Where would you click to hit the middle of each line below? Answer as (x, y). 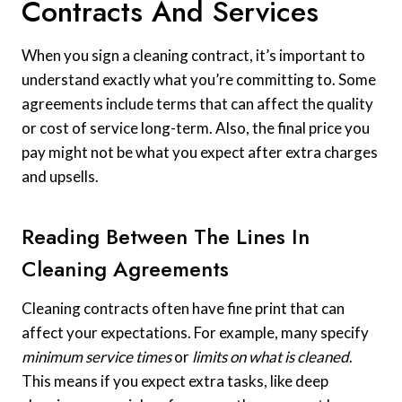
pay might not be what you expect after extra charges (200, 153)
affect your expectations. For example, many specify (195, 333)
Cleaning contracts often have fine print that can (183, 309)
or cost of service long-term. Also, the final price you (196, 128)
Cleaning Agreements (125, 269)
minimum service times (96, 357)
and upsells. (60, 177)
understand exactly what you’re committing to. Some (199, 80)
